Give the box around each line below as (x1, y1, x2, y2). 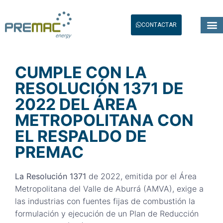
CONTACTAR (141, 21, 177, 28)
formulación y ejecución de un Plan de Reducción (15, 209, 199, 219)
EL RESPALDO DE (15, 126, 147, 146)
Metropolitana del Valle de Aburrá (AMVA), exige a (15, 184, 204, 194)
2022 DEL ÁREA (15, 95, 137, 114)
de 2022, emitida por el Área (86, 171, 197, 181)
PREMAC (15, 142, 84, 162)
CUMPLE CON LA (15, 63, 147, 82)
